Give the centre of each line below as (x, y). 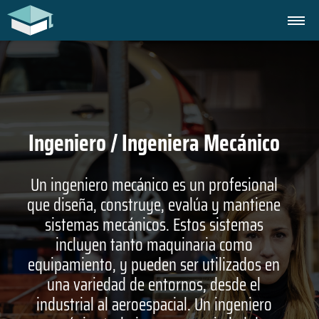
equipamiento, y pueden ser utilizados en (154, 265)
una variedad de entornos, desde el (154, 285)
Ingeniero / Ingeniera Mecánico (154, 143)
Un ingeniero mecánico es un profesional (154, 185)
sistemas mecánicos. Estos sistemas (154, 225)
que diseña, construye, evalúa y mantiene (154, 205)
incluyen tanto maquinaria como (154, 245)
